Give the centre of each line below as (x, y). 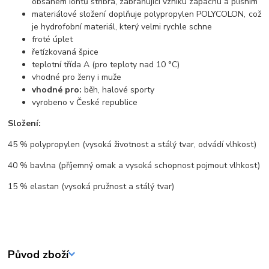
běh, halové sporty (118, 90)
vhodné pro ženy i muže (77, 77)
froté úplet (53, 40)
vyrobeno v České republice (85, 103)
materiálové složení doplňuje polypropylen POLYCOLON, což (147, 14)
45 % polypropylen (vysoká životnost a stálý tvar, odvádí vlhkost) (132, 145)
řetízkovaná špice (65, 52)
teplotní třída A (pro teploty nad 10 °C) (106, 65)
